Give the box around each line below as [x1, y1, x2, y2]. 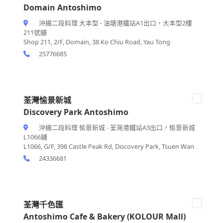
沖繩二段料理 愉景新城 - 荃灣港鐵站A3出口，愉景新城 [37, 122, 195, 132]
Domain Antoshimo [23, 1, 102, 13]
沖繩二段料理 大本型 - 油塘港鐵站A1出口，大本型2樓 [37, 18, 192, 27]
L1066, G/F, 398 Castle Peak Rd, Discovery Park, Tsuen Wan [23, 141, 194, 151]
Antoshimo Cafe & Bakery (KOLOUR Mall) [23, 211, 186, 222]
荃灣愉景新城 [23, 94, 71, 106]
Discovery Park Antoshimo [23, 106, 128, 117]
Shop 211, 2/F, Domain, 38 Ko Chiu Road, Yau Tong [23, 37, 170, 46]
